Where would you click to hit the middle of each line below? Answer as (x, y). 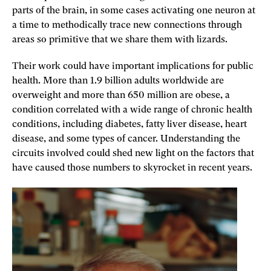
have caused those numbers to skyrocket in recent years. (132, 168)
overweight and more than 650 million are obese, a (121, 96)
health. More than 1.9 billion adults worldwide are (118, 81)
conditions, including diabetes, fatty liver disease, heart (129, 125)
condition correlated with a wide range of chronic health (132, 110)
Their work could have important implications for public (133, 67)
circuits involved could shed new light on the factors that (133, 154)
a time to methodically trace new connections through (127, 25)
